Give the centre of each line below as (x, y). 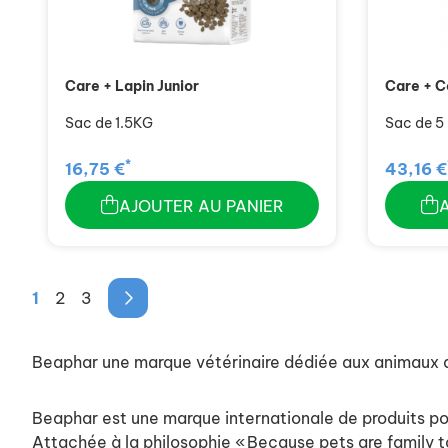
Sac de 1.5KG (109, 123)
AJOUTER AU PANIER (201, 206)
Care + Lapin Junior (132, 86)
